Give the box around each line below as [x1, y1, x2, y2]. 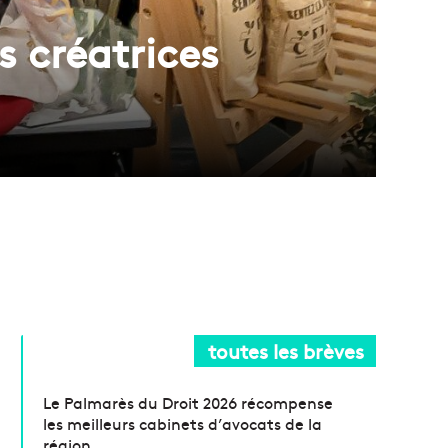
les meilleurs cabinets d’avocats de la [43, 411, 323, 434]
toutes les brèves [208, 336, 364, 364]
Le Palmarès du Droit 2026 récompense [43, 390, 334, 413]
